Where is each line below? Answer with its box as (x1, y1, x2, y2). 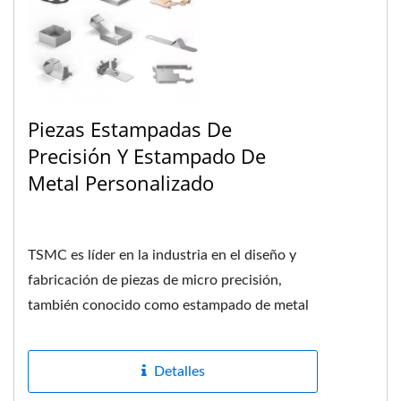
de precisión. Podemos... (28, 322, 180, 337)
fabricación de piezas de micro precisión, (28, 272, 282, 287)
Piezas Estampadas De (28, 115, 232, 142)
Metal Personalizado (28, 168, 214, 196)
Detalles (153, 363, 205, 379)
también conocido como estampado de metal (28, 297, 309, 312)
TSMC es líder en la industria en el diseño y (28, 247, 296, 262)
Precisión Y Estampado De (28, 141, 266, 169)
